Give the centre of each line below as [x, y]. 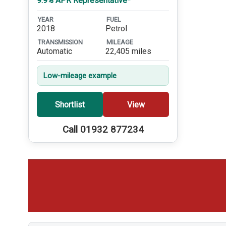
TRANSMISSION [60, 42]
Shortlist [70, 104]
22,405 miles [129, 51]
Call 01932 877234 [103, 130]
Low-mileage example [80, 76]
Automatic [54, 51]
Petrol [117, 29]
